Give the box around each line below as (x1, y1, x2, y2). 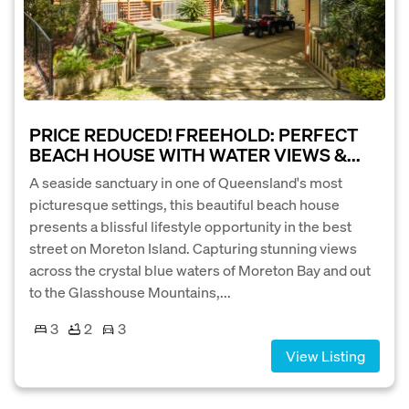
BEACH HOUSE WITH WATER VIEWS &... (29, 142, 361, 167)
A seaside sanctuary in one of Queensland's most (29, 173, 342, 193)
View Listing (286, 346, 365, 366)
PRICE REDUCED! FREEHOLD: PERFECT (29, 122, 358, 147)
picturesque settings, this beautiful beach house (29, 194, 340, 215)
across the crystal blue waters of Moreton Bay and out (29, 260, 371, 280)
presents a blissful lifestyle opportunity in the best (29, 216, 351, 236)
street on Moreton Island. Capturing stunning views (29, 238, 357, 258)
